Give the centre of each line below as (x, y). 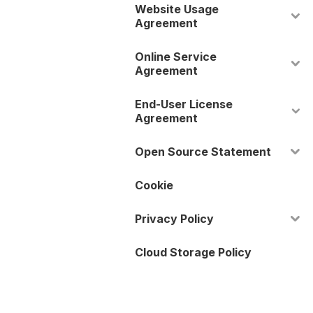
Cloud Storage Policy (194, 252)
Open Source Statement (203, 152)
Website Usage (177, 9)
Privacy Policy (175, 219)
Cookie (154, 185)
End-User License (184, 104)
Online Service (176, 57)
